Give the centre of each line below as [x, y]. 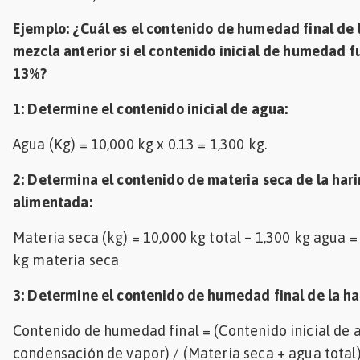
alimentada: [53, 202]
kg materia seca [66, 260]
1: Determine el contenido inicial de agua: [151, 108]
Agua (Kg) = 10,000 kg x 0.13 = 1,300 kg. [140, 144]
